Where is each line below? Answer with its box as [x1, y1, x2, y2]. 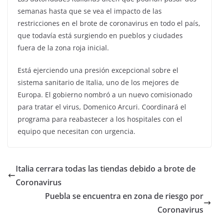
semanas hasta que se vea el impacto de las [18, 6, 162, 16]
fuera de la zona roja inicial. [18, 43, 109, 52]
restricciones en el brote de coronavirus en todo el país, [18, 18, 200, 28]
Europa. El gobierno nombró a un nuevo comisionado [18, 89, 192, 99]
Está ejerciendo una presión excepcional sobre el [18, 65, 178, 75]
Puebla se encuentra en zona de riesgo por [45, 190, 203, 201]
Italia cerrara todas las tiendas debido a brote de [16, 163, 196, 174]
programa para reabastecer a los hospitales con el [18, 114, 182, 124]
